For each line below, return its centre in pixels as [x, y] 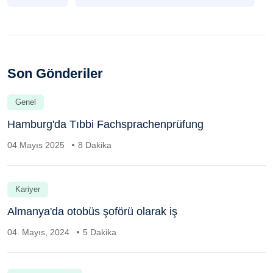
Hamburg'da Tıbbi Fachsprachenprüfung [105, 125]
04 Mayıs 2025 [37, 145]
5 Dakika [100, 232]
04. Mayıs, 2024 [40, 232]
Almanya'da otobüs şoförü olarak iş [92, 212]
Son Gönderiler [55, 74]
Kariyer [28, 190]
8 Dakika [95, 145]
